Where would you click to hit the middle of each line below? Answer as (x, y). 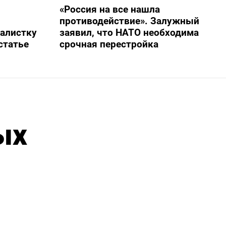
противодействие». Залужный (129, 21)
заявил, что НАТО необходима (129, 32)
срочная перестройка (109, 44)
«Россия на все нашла (109, 9)
